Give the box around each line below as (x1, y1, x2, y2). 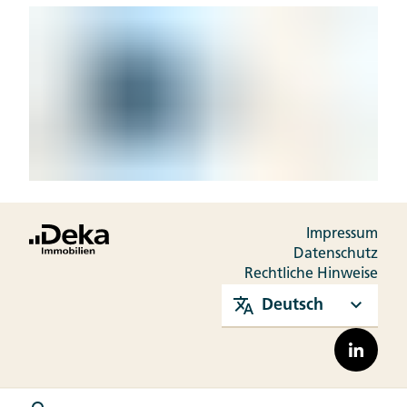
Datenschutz (293, 247, 378, 263)
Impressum (306, 227, 378, 243)
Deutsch (262, 297, 324, 314)
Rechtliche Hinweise (244, 267, 378, 283)
